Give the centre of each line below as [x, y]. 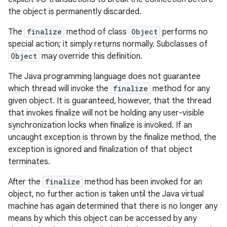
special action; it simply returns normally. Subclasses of [108, 44]
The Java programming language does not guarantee [104, 77]
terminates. [29, 162]
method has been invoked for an [142, 182]
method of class [97, 32]
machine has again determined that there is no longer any [113, 206]
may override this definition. [91, 56]
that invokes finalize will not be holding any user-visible [106, 113]
